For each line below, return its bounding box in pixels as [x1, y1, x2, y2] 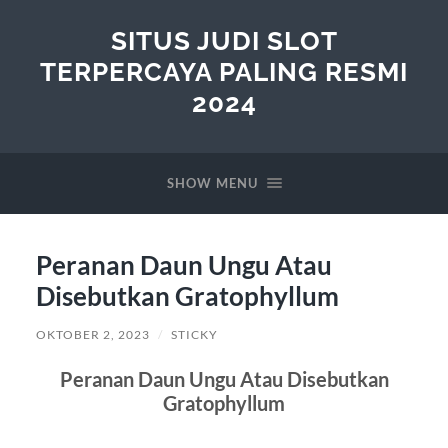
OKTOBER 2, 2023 [35, 326, 150, 342]
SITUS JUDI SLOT [110, 25, 338, 56]
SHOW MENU [166, 175, 258, 191]
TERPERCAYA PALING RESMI [40, 56, 408, 87]
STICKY [170, 326, 218, 342]
